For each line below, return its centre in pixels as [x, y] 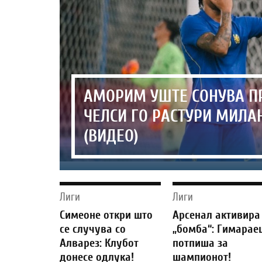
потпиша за [201, 243]
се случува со [93, 229]
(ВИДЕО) [111, 136]
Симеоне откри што [106, 215]
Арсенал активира [217, 215]
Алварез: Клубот [99, 243]
